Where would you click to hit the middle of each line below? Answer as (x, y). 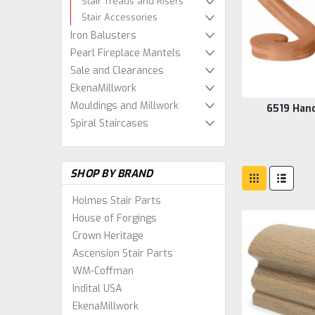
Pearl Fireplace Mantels (126, 53)
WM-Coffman (103, 271)
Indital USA (97, 289)
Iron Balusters (103, 36)
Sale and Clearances (117, 71)
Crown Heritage (108, 236)
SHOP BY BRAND (112, 174)
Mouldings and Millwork (124, 106)
